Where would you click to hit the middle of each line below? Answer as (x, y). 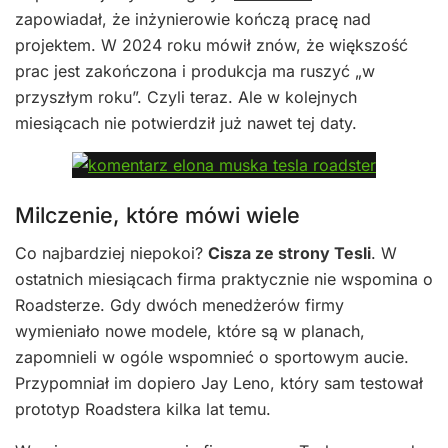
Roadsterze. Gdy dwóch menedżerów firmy (179, 305)
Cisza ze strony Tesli (289, 253)
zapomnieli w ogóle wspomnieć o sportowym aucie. (212, 357)
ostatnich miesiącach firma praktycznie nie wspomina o (224, 279)
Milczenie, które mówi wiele (157, 214)
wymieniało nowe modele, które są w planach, (190, 331)
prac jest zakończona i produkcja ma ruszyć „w (195, 70)
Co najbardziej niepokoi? (111, 253)
